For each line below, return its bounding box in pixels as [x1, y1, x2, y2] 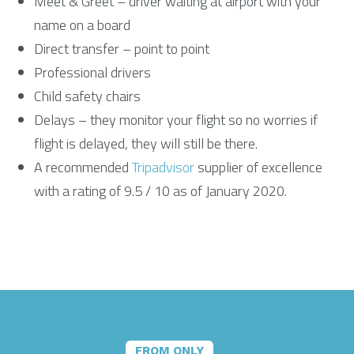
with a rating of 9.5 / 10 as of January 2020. [34, 180, 287, 201]
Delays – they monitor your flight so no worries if [34, 109, 318, 130]
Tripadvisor [132, 156, 194, 178]
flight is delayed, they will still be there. [34, 133, 258, 154]
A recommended [34, 156, 132, 178]
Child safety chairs [34, 85, 141, 107]
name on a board [34, 14, 130, 36]
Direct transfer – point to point [34, 38, 209, 59]
